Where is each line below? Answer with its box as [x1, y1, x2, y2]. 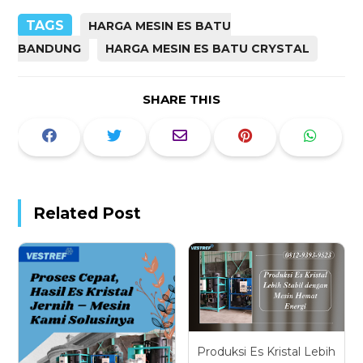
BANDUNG [18, 41, 82, 57]
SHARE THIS [143, 92, 220, 108]
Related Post [33, 203, 142, 223]
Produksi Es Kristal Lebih [197, 344, 336, 359]
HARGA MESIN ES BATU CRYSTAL [105, 41, 310, 57]
